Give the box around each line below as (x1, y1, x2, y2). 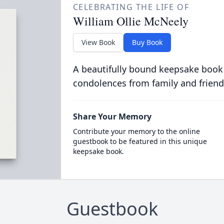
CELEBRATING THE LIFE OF (72, 1, 189, 12)
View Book (81, 37, 115, 47)
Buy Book (131, 37, 162, 47)
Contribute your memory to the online (72, 126, 200, 136)
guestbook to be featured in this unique (72, 136, 207, 146)
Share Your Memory (72, 111, 151, 122)
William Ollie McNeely (72, 13, 188, 29)
